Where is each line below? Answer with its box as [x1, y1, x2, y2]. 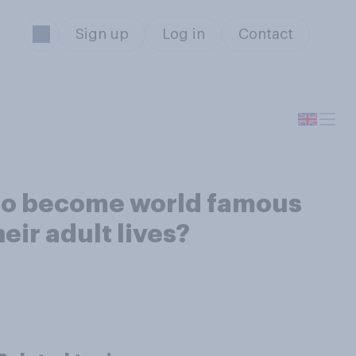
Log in [161, 27, 205, 41]
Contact [238, 27, 293, 41]
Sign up [75, 27, 129, 41]
